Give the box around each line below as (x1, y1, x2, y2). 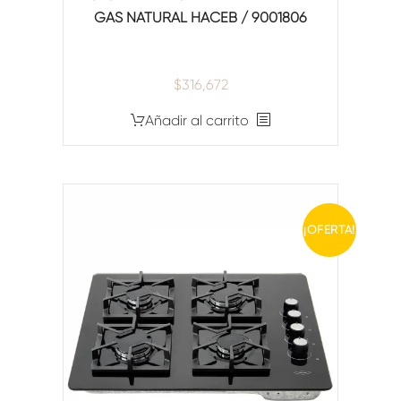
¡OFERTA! (303, 223, 356, 237)
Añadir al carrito (145, 112, 249, 130)
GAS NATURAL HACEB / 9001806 (94, 9, 307, 27)
